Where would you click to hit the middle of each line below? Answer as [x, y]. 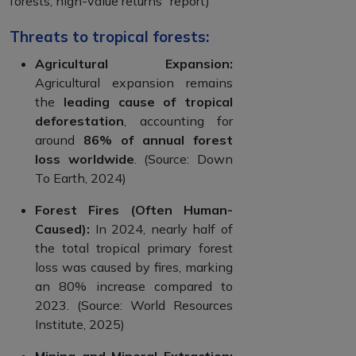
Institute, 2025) [80, 324]
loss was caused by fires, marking [134, 267]
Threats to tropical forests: [109, 36]
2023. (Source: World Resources [134, 305]
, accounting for [178, 120]
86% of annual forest [158, 139]
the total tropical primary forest [134, 248]
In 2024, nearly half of [164, 228]
